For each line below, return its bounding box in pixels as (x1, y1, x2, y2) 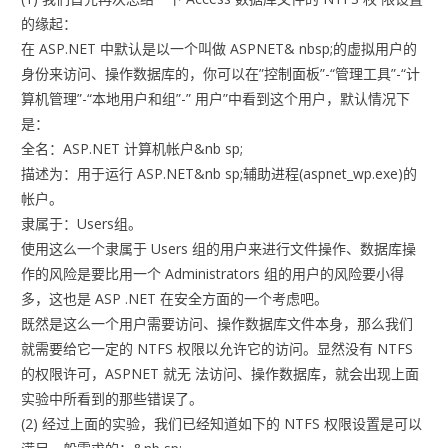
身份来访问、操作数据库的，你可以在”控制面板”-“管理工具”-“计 (21, 64, 421, 84)
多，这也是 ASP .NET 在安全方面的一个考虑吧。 (21, 289, 329, 309)
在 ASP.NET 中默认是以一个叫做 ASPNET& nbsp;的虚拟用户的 (21, 39, 418, 59)
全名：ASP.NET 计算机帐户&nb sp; (21, 139, 244, 159)
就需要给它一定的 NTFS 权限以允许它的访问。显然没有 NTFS (21, 339, 414, 359)
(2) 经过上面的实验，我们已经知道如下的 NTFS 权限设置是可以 (21, 414, 423, 434)
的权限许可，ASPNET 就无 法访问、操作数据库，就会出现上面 (21, 364, 420, 384)
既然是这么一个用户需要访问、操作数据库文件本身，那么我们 (21, 314, 414, 334)
